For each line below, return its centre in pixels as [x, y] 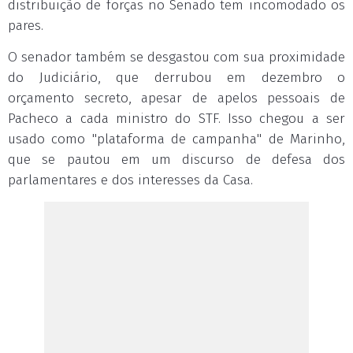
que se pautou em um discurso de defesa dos [176, 160]
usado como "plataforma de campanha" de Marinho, [176, 139]
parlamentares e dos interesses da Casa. [130, 180]
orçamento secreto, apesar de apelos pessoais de [176, 98]
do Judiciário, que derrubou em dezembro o [176, 78]
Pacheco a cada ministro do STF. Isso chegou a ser [176, 119]
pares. [26, 26]
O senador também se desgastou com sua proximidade [176, 57]
